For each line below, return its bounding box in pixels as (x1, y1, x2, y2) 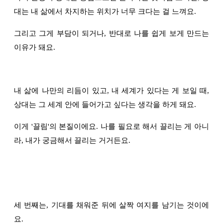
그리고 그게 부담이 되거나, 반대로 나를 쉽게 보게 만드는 (14, 29, 209, 38)
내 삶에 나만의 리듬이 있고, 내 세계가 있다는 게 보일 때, (14, 87, 209, 95)
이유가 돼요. (14, 43, 55, 52)
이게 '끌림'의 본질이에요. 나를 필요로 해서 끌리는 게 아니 (14, 122, 209, 131)
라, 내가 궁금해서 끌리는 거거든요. (14, 136, 130, 145)
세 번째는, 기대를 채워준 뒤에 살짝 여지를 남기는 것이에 (14, 201, 209, 210)
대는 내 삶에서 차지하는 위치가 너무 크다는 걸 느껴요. (14, 7, 198, 16)
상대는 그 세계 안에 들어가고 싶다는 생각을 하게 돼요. (14, 101, 198, 109)
